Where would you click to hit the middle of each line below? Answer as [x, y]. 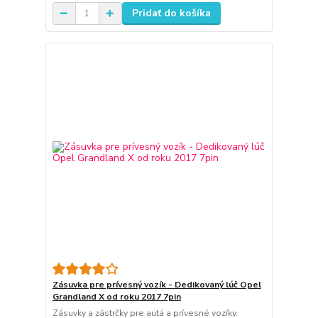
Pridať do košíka [171, 13]
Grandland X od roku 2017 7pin [116, 296]
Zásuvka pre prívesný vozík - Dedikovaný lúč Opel [157, 284]
